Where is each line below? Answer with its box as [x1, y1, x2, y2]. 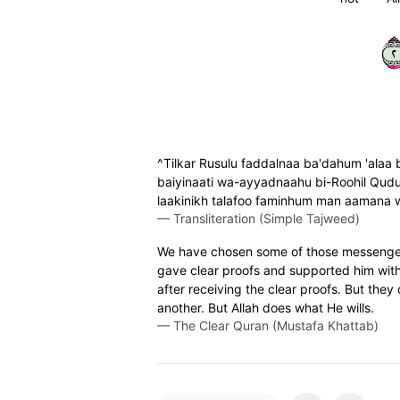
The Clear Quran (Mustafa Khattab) [173, 318, 379, 333]
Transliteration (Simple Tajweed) [173, 211, 360, 226]
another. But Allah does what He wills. [157, 300, 374, 315]
